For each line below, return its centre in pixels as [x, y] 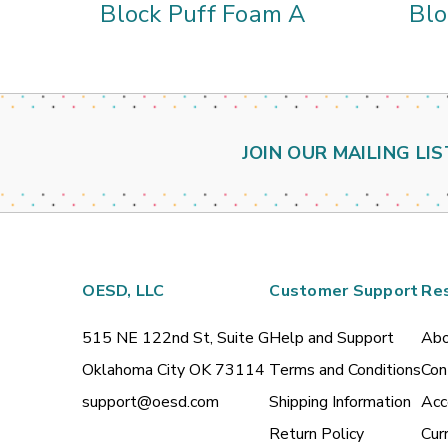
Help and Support [332, 338]
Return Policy [317, 434]
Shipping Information [340, 402]
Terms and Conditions [345, 370]
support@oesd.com [151, 402]
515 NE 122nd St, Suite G [176, 338]
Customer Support [344, 291]
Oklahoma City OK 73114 [174, 370]
